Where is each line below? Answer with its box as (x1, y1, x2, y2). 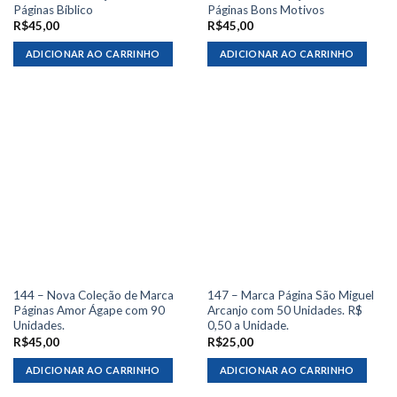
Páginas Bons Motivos (206, 2, 324, 17)
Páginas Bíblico (12, 2, 93, 17)
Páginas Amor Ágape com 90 (12, 303, 165, 318)
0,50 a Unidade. (206, 318, 289, 333)
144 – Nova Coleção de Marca (12, 288, 174, 303)
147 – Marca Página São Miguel (206, 288, 374, 303)
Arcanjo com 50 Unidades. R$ (206, 303, 362, 318)
